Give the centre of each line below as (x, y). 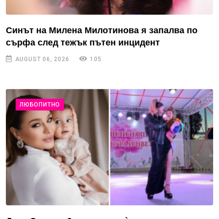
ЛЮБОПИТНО (40, 104)
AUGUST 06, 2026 (41, 59)
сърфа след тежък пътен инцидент (83, 42)
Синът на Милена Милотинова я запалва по (102, 30)
